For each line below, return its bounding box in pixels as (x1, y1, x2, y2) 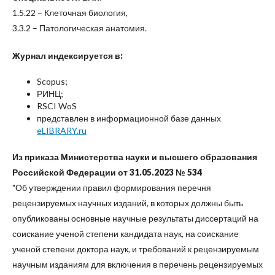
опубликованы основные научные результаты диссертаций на (12, 213, 258, 223)
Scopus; (37, 76, 68, 87)
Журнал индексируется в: (12, 50, 123, 61)
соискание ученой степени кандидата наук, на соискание (12, 228, 239, 239)
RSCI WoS (37, 101, 77, 111)
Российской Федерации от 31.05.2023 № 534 (12, 167, 202, 177)
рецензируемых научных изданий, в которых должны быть (12, 198, 243, 208)
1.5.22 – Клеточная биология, (12, 7, 128, 18)
